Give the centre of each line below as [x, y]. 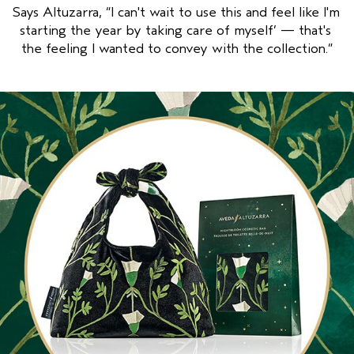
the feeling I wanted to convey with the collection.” [177, 49]
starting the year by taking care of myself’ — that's [175, 30]
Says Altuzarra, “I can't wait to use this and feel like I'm [176, 12]
